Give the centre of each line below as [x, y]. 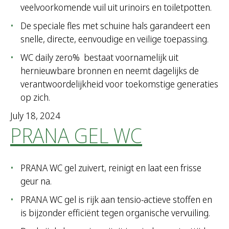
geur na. [36, 181]
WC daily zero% [51, 58]
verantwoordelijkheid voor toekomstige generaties [119, 84]
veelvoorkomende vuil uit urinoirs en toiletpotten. [116, 7]
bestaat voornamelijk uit [131, 58]
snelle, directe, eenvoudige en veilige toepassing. [114, 39]
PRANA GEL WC [76, 135]
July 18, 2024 [35, 116]
